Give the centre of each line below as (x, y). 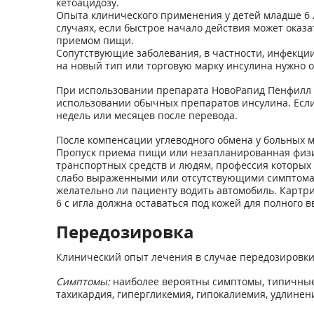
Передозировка (125, 232)
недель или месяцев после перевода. (146, 115)
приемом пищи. (95, 40)
